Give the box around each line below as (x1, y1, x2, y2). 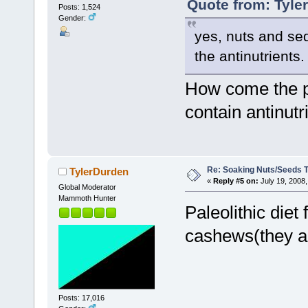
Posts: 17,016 (58, 294, 104, 302)
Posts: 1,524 (58, 2, 100, 11)
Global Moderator (58, 182, 116, 191)
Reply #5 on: (212, 176, 258, 185)
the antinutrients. (194, 47, 305, 64)
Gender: (58, 13, 88, 22)
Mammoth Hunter (58, 193, 116, 202)
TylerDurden (69, 165, 129, 177)
